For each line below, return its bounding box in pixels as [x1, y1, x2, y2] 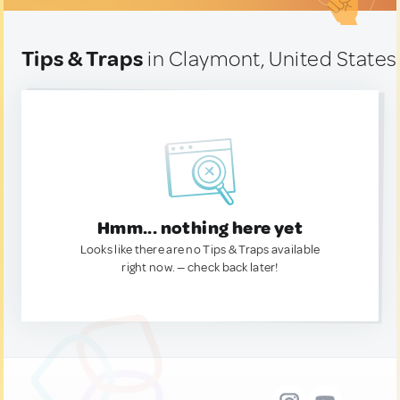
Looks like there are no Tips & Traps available [79, 242, 321, 257]
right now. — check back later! [121, 260, 279, 275]
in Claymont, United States [143, 46, 397, 72]
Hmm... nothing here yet [96, 217, 304, 239]
